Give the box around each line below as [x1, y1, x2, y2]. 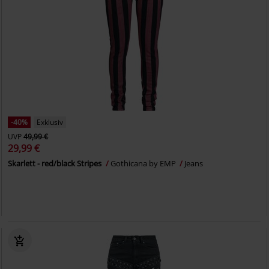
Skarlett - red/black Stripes [8, 158, 104, 169]
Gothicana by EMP [110, 158, 178, 169]
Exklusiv [37, 117, 64, 127]
